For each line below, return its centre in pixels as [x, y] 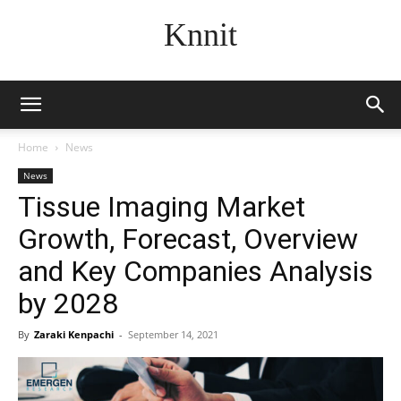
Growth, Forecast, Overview [188, 239]
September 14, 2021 [173, 334]
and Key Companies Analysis [196, 271]
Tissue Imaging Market [162, 207]
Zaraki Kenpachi [74, 334]
